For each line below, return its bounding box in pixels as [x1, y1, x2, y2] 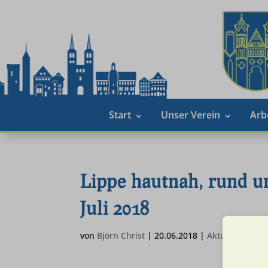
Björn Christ [97, 230, 145, 241]
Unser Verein [160, 108, 220, 121]
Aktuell [207, 230, 236, 241]
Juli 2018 [80, 197, 150, 218]
